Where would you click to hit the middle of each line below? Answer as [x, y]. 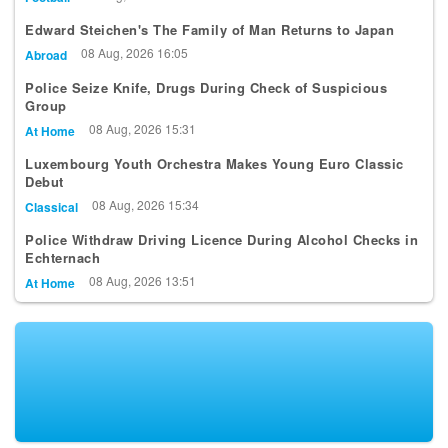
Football [47, 17]
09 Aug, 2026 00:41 [137, 15]
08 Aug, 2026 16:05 [134, 73]
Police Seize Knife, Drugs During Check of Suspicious [206, 108]
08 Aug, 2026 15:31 [142, 149]
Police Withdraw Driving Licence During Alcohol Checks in [221, 260]
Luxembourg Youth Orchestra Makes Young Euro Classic [214, 184]
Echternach [62, 278]
